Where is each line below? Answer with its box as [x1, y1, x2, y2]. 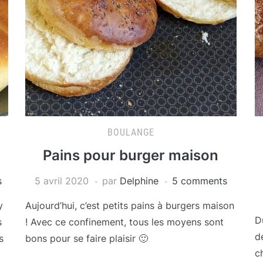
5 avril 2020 [34, 175, 89, 187]
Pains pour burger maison [43, 147, 219, 164]
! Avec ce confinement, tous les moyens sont [25, 216, 224, 228]
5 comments [171, 175, 227, 187]
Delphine [119, 175, 159, 187]
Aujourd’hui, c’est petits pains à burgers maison [25, 200, 234, 211]
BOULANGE [107, 127, 154, 138]
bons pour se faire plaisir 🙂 [25, 232, 148, 244]
